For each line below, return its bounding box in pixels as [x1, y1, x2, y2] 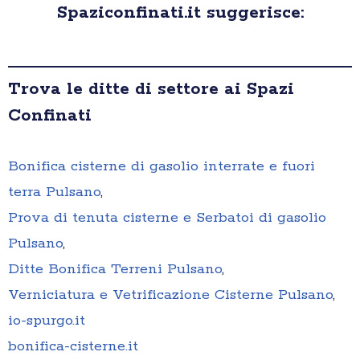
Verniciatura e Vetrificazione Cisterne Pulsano [8, 286, 333, 305]
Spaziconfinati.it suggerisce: [56, 2, 304, 25]
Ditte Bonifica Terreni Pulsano [8, 260, 222, 279]
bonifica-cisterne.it [8, 337, 138, 356]
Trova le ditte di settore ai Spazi [8, 78, 294, 101]
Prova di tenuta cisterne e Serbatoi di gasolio [8, 209, 326, 227]
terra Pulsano [8, 183, 100, 202]
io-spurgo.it [8, 312, 85, 330]
